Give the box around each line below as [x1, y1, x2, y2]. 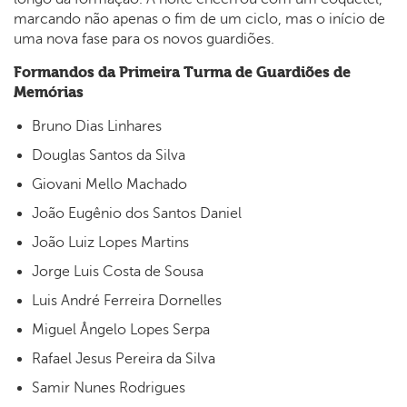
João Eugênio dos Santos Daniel [32, 204, 242, 222]
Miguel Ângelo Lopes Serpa [32, 321, 210, 338]
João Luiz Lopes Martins [32, 233, 189, 251]
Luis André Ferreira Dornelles [32, 292, 222, 309]
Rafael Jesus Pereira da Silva [32, 350, 215, 367]
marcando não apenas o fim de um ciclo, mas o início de [14, 10, 385, 27]
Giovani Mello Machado [32, 175, 187, 193]
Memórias [14, 83, 84, 101]
